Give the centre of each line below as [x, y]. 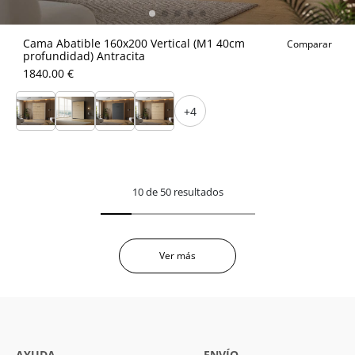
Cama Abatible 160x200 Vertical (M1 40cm [134, 43]
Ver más [177, 256]
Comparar [309, 44]
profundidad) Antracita [84, 56]
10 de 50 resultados [177, 192]
